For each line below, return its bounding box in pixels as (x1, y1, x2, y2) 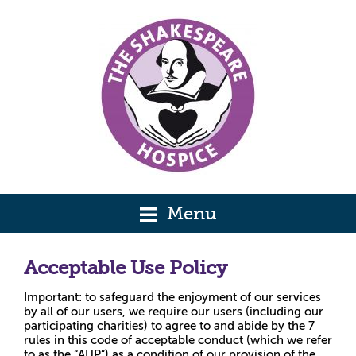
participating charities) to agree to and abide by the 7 (24, 319, 315, 333)
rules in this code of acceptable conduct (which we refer (24, 334, 332, 347)
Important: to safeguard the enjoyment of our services (24, 291, 321, 304)
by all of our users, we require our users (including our (24, 305, 323, 319)
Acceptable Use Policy (24, 257, 227, 279)
